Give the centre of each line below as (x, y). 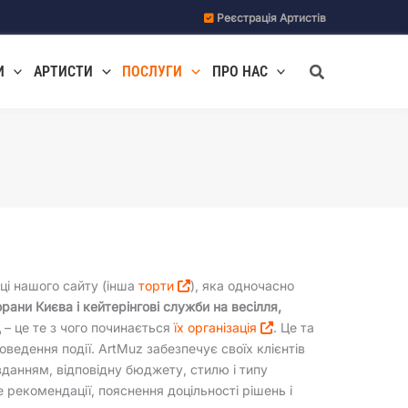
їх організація (218, 327)
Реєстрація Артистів (271, 17)
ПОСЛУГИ (153, 71)
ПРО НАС (240, 71)
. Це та (294, 327)
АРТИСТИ (64, 71)
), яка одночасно (243, 285)
